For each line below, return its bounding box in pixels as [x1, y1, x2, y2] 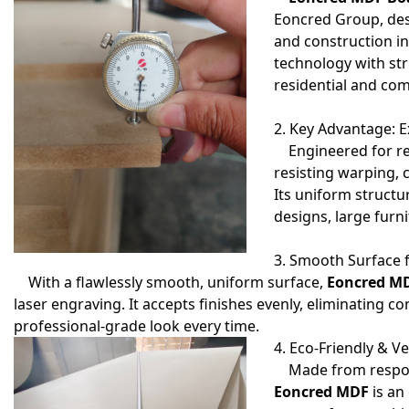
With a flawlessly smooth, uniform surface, [14, 272, 327, 292]
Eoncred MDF [274, 382, 369, 402]
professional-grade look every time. [14, 316, 259, 336]
